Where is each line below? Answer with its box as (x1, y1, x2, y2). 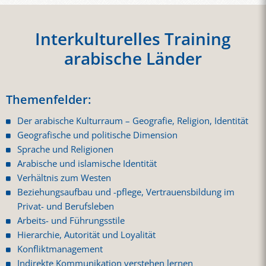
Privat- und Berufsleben (17, 200, 115, 213)
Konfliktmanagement (17, 243, 103, 256)
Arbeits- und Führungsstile (17, 214, 125, 227)
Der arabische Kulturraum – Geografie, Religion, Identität (17, 115, 249, 128)
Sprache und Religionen (17, 143, 114, 156)
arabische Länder (64, 47, 202, 70)
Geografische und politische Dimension (17, 129, 178, 142)
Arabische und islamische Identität (17, 157, 157, 170)
